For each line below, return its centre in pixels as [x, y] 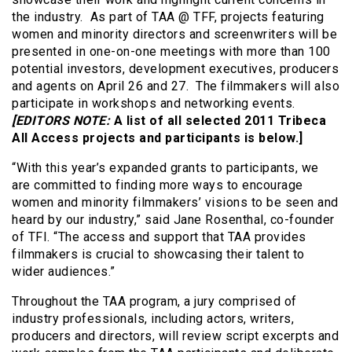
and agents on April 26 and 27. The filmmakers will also [176, 86]
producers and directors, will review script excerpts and [175, 335]
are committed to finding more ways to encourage [158, 185]
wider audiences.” [64, 271]
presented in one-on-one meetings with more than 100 [171, 51]
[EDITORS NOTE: [61, 120]
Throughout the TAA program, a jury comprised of [154, 301]
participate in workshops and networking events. [154, 103]
